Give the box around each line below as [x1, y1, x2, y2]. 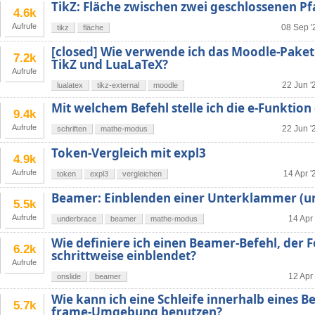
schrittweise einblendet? [51, 247, 196, 264]
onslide [57, 272, 81, 281]
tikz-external [97, 81, 139, 90]
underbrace [57, 214, 96, 224]
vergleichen [122, 169, 162, 179]
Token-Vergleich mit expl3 [51, 145, 206, 162]
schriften [57, 124, 86, 134]
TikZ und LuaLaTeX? [51, 56, 168, 73]
